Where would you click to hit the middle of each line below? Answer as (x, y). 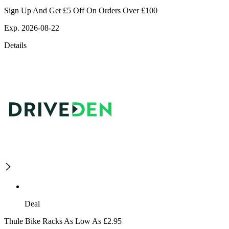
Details (15, 45)
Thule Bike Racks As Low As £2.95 (63, 221)
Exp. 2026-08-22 (32, 28)
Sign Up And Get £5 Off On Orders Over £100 (81, 11)
